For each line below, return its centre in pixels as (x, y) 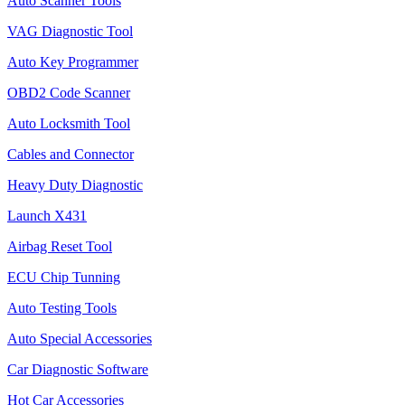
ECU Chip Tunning (64, 277)
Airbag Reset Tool (60, 246)
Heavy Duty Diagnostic (75, 185)
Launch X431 (47, 216)
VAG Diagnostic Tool (70, 31)
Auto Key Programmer (73, 62)
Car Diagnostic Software (78, 369)
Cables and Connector (71, 154)
